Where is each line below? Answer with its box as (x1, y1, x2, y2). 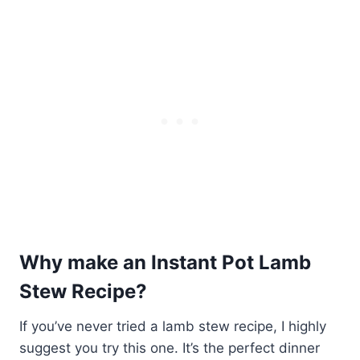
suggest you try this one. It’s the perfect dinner (19, 339, 320, 356)
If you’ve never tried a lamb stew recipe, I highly (19, 317, 326, 334)
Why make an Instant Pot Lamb (19, 250, 311, 274)
